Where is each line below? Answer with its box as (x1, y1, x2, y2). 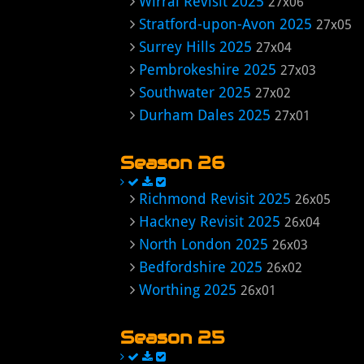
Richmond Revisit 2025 (139, 190, 291, 207)
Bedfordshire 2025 (139, 258, 262, 275)
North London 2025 (139, 236, 268, 253)
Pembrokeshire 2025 (139, 61, 276, 78)
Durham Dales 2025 (139, 106, 271, 123)
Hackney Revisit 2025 (139, 213, 280, 230)
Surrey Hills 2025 (139, 38, 252, 55)
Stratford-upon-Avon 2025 (139, 15, 312, 32)
